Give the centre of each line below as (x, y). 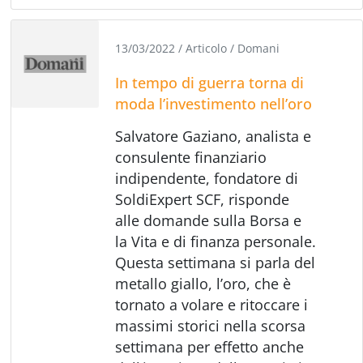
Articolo (208, 48)
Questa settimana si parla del (216, 262)
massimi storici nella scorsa (211, 325)
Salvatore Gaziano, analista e (214, 136)
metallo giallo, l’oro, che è (203, 283)
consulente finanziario (191, 157)
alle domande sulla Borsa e (209, 220)
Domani (259, 48)
